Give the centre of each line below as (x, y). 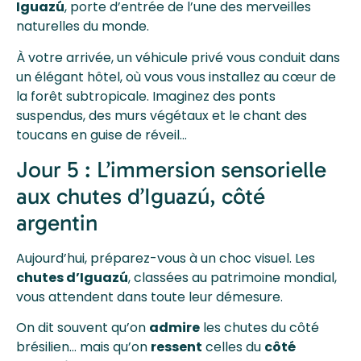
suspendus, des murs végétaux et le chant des (162, 115)
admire (174, 328)
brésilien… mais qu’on (83, 347)
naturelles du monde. (83, 27)
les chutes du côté (259, 328)
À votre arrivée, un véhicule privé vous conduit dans (178, 57)
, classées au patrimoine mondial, (232, 277)
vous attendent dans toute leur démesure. (149, 297)
